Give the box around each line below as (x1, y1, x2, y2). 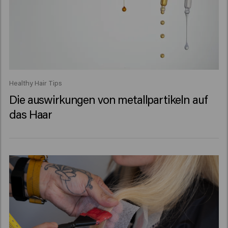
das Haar (9, 106, 52, 122)
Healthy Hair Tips (9, 78, 63, 88)
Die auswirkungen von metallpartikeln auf (9, 92, 207, 107)
